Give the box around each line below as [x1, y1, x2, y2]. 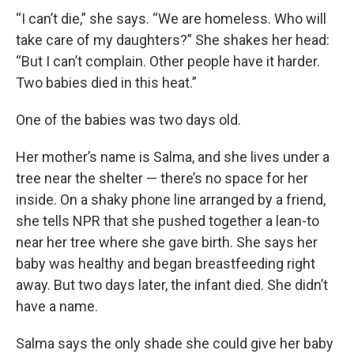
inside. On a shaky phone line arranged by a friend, [16, 191, 326, 208]
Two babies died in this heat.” [16, 74, 197, 91]
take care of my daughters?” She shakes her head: [16, 32, 330, 48]
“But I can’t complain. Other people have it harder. [16, 53, 320, 70]
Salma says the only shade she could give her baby [16, 335, 333, 352]
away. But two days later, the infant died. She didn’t [16, 277, 328, 293]
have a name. [16, 298, 98, 314]
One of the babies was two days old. [16, 111, 241, 128]
